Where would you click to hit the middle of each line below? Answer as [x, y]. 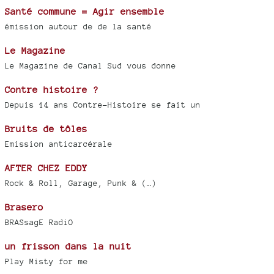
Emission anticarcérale [59, 144]
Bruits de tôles [46, 129]
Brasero [24, 207]
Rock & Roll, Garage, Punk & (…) [81, 183]
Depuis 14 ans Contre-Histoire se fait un [103, 105]
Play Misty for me [46, 262]
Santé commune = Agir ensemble [85, 12]
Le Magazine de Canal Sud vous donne [91, 66]
